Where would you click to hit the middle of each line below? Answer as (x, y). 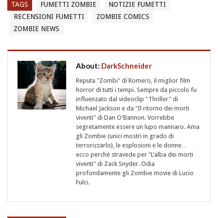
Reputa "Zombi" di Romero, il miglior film (133, 80)
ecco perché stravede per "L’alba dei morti (135, 154)
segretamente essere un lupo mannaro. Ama (138, 127)
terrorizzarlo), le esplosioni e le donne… (132, 145)
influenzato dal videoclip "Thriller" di (127, 99)
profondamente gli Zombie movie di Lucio (135, 173)
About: (89, 65)
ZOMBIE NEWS (36, 28)
